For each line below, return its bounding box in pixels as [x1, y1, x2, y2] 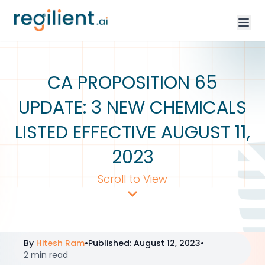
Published [88, 237, 130, 249]
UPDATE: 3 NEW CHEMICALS [18, 95, 247, 120]
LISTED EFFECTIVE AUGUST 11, [15, 120, 250, 145]
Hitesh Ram [36, 237, 85, 249]
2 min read [24, 249, 68, 261]
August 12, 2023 [134, 237, 201, 249]
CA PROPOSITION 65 [47, 70, 218, 95]
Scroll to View [98, 172, 167, 186]
